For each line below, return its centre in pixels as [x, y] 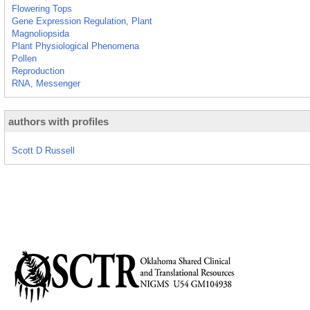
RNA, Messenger [46, 83]
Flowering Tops [42, 9]
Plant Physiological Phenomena [75, 46]
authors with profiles [58, 121]
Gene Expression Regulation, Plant [82, 21]
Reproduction [38, 71]
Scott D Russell [43, 151]
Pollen [24, 58]
